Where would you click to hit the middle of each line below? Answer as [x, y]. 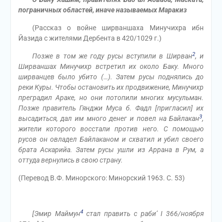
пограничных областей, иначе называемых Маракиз [102, 10]
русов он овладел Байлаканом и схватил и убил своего [111, 139]
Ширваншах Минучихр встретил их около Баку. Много [111, 66]
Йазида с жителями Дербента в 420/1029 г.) [90, 38]
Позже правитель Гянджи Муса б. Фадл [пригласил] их [111, 108]
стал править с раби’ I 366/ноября [143, 214]
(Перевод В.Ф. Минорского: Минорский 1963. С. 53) [101, 178]
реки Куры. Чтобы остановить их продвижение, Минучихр [111, 87]
